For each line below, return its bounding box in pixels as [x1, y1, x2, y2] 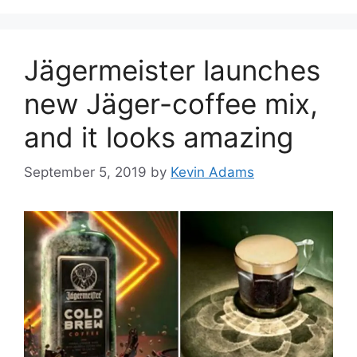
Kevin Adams [171, 164, 254, 181]
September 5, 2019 [24, 164, 147, 181]
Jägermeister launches [24, 53, 320, 87]
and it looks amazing [24, 120, 293, 154]
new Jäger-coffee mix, [24, 86, 318, 120]
